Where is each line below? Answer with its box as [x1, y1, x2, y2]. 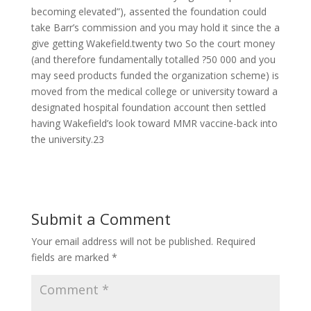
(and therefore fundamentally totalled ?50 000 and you [31, 53, 276, 66]
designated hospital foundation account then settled [31, 101, 266, 114]
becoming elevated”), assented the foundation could [31, 5, 267, 18]
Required [215, 235, 255, 248]
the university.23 [31, 133, 104, 146]
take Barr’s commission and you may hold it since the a [31, 21, 280, 34]
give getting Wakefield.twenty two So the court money [31, 37, 275, 50]
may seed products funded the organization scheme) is [31, 69, 279, 82]
